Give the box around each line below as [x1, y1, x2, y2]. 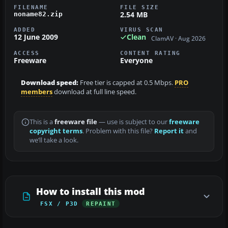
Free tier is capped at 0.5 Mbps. [78, 78, 175, 87]
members [21, 87, 52, 96]
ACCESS [14, 49, 40, 56]
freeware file [54, 117, 97, 126]
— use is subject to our [97, 117, 169, 126]
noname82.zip [14, 10, 63, 18]
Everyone [120, 55, 153, 65]
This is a [30, 117, 54, 126]
